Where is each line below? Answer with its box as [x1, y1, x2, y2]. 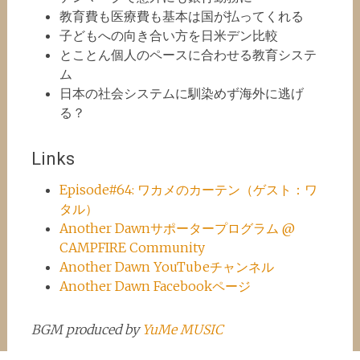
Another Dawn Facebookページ [59, 278, 251, 294]
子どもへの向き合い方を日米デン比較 [59, 27, 278, 43]
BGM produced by [31, 321, 142, 337]
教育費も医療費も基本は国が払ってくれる [59, 8, 304, 24]
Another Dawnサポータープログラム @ [59, 220, 295, 236]
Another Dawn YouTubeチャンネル [59, 259, 274, 275]
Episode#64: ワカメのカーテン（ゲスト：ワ [59, 182, 317, 198]
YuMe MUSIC [141, 321, 223, 337]
